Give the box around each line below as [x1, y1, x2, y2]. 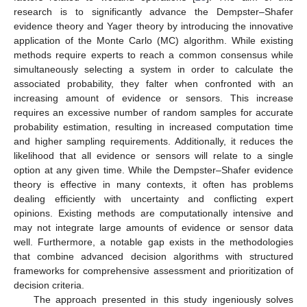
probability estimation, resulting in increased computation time [14, 121, 293, 132]
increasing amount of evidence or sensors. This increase [14, 92, 293, 103]
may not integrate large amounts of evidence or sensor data [14, 221, 293, 233]
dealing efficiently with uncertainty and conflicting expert [14, 193, 293, 204]
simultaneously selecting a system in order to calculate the [14, 63, 293, 75]
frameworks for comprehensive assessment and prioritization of [14, 265, 293, 276]
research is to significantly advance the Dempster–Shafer [14, 5, 293, 17]
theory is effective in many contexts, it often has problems [14, 178, 293, 190]
